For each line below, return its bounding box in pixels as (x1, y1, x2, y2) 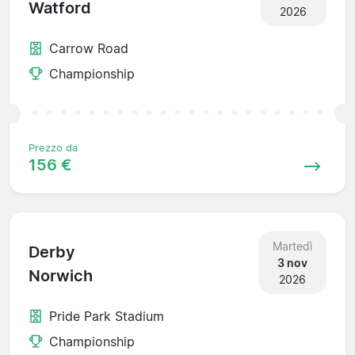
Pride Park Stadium (49, 307, 164, 324)
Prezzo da (29, 141, 78, 154)
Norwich (29, 266, 93, 286)
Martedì (272, 239, 312, 253)
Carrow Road (49, 40, 128, 56)
